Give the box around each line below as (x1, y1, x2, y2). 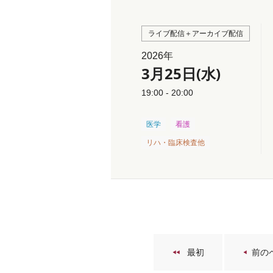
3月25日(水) (141, 63, 221, 83)
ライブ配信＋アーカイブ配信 (148, 29, 243, 38)
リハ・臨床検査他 (146, 138, 205, 147)
